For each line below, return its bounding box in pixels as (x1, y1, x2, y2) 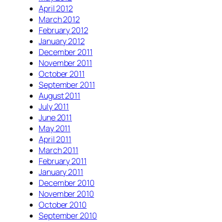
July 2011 (39, 101, 69, 112)
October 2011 (39, 68, 85, 79)
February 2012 (39, 24, 88, 36)
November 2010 (39, 188, 94, 199)
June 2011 (39, 111, 72, 123)
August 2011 (39, 90, 80, 101)
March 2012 (39, 13, 80, 25)
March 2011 (39, 144, 78, 156)
